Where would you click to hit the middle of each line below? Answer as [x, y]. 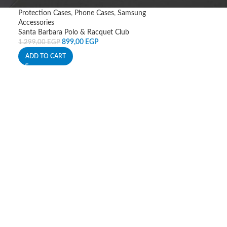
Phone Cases [94, 13]
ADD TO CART [46, 56]
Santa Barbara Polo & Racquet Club [74, 32]
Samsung [132, 13]
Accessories [36, 23]
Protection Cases [45, 13]
